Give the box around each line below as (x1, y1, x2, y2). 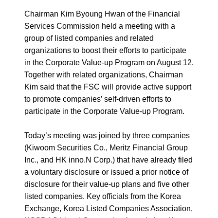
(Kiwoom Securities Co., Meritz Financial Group (24, 144, 188, 152)
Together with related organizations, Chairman (24, 71, 183, 79)
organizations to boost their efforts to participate (24, 46, 186, 54)
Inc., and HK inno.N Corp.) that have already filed (24, 156, 193, 164)
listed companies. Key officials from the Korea (24, 192, 181, 200)
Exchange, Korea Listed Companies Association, (24, 204, 193, 213)
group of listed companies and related (24, 34, 154, 42)
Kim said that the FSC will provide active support (24, 83, 191, 91)
